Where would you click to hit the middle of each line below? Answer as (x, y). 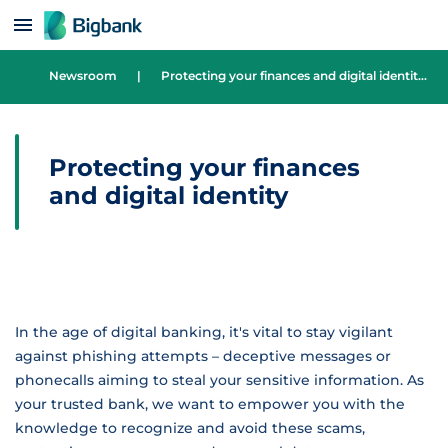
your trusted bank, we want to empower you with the (210, 404)
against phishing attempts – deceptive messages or (203, 356)
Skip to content (78, 18)
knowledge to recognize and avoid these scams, (190, 428)
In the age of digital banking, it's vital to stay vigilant (204, 332)
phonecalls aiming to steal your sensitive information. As (219, 380)
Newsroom (83, 76)
